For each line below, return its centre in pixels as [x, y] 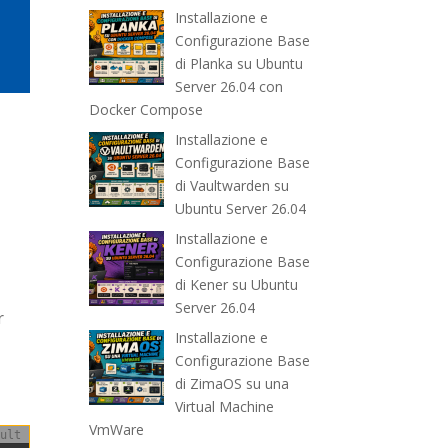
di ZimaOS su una [231, 384]
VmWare [117, 430]
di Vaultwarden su [231, 186]
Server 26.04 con [228, 87]
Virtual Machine [224, 407]
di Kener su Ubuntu [236, 285]
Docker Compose [146, 110]
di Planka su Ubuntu [238, 64]
